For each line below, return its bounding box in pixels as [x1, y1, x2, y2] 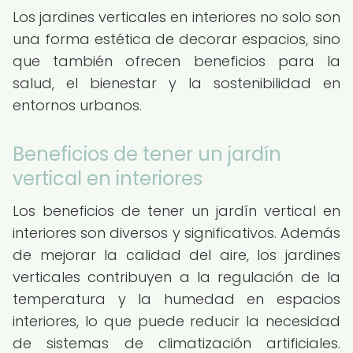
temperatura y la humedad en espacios [13, 289, 340, 309]
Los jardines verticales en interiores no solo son [13, 7, 340, 27]
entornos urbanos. [13, 95, 142, 115]
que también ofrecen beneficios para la [13, 51, 340, 71]
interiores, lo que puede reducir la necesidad [13, 311, 340, 331]
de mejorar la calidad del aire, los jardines [13, 245, 340, 265]
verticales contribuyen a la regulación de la [13, 267, 340, 287]
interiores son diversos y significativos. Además [13, 223, 340, 243]
